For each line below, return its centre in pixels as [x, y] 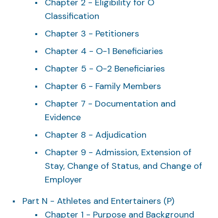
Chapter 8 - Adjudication [96, 135]
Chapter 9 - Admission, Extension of [118, 152]
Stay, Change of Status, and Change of [123, 166]
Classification [72, 16]
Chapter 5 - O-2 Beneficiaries [105, 68]
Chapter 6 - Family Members [103, 86]
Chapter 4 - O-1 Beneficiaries [104, 51]
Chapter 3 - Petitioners [92, 33]
